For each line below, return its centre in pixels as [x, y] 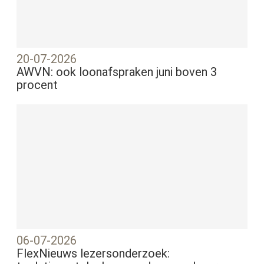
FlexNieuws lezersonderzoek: [93, 254]
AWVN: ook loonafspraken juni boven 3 [117, 72]
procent [37, 85]
